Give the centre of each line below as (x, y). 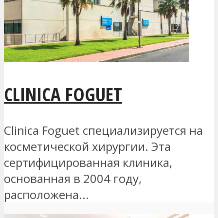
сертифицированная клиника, (88, 162)
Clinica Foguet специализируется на (103, 130)
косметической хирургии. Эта (87, 146)
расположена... (46, 194)
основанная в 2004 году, (73, 178)
